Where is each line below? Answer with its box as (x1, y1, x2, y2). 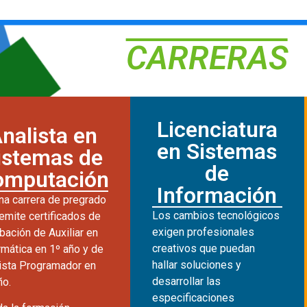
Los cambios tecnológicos (151, 208, 280, 222)
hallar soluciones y (151, 258, 241, 271)
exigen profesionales (151, 225, 254, 238)
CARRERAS (125, 38, 288, 77)
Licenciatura (156, 116, 278, 143)
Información (157, 182, 278, 208)
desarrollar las (151, 274, 221, 288)
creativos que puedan (151, 241, 255, 255)
